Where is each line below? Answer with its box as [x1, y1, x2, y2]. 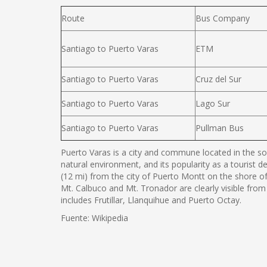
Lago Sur [195, 98, 230, 109]
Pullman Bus [195, 122, 244, 133]
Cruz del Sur [195, 73, 241, 85]
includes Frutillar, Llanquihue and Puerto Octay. [61, 194, 241, 206]
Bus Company [195, 13, 250, 24]
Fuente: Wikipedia [61, 212, 128, 223]
